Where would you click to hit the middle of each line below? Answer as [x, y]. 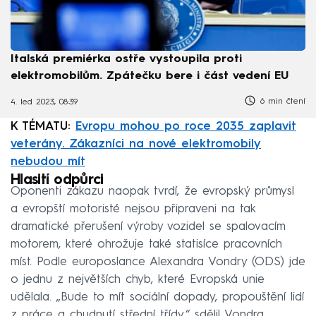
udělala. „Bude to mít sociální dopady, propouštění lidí [157, 297]
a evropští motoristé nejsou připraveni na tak [133, 209]
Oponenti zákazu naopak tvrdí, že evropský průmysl [152, 191]
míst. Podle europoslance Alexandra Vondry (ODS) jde [158, 262]
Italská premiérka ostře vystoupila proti [126, 59]
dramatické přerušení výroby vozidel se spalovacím [148, 226]
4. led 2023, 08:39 [44, 103]
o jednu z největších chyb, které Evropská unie [138, 279]
